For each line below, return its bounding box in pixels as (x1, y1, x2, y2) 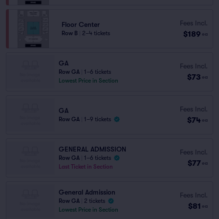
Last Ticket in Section (59, 163, 113, 170)
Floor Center (62, 21, 100, 28)
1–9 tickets (84, 116, 111, 123)
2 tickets (84, 197, 105, 204)
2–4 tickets (82, 30, 110, 37)
